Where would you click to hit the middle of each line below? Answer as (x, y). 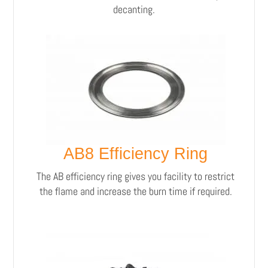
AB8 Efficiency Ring (135, 153)
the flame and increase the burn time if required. (135, 191)
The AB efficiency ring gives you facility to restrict (135, 176)
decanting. (134, 9)
